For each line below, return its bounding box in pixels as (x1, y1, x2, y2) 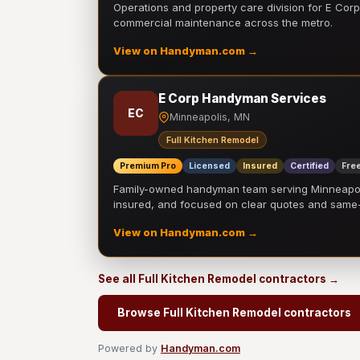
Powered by (98, 342, 161, 354)
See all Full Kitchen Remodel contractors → (98, 272, 339, 285)
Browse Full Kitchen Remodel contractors (117, 306, 351, 319)
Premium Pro (120, 161, 176, 171)
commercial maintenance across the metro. (113, 16, 333, 29)
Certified (290, 161, 329, 171)
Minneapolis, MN (170, 111, 250, 123)
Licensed (189, 161, 230, 171)
